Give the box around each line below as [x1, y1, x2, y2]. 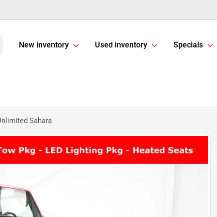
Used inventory [95, 40, 147, 50]
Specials [173, 40, 203, 50]
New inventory [19, 40, 69, 50]
